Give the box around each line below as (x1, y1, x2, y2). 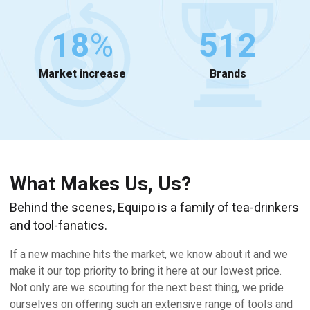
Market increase (39, 65, 126, 82)
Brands (209, 65, 246, 82)
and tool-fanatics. (10, 216, 107, 235)
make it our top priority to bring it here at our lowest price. (10, 262, 282, 280)
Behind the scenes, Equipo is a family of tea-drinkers (10, 198, 299, 217)
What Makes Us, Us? (10, 170, 191, 199)
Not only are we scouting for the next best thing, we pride (10, 279, 284, 296)
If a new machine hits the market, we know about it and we (10, 246, 288, 263)
